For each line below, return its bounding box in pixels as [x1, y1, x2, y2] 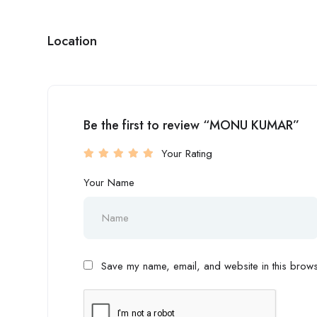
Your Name [83, 175, 134, 190]
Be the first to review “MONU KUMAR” [83, 116, 299, 134]
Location [47, 31, 97, 50]
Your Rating [161, 146, 212, 161]
